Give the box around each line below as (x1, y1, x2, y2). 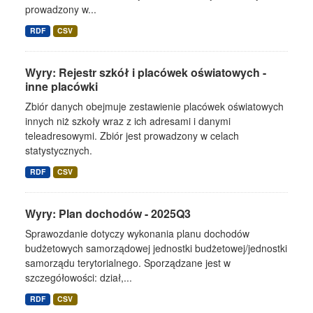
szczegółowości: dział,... (25, 270, 132, 285)
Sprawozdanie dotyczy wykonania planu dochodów (25, 226, 249, 241)
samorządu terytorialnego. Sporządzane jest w (25, 256, 231, 270)
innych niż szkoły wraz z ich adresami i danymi (25, 114, 231, 129)
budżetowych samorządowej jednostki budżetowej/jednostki (25, 241, 287, 256)
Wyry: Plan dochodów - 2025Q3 (25, 205, 191, 222)
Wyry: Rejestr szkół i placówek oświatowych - (25, 64, 266, 81)
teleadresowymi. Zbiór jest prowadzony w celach (25, 129, 239, 143)
